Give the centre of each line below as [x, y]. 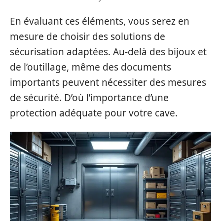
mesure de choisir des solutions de [88, 36]
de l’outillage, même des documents [91, 67]
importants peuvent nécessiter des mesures [108, 82]
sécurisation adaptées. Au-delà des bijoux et [108, 52]
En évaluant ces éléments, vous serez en [100, 21]
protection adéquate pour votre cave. [94, 113]
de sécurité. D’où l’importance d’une [89, 97]
